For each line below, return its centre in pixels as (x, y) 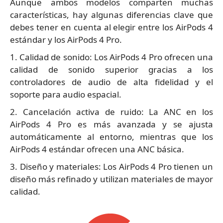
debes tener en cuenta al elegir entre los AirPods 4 (111, 27)
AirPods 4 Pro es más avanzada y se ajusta (111, 124)
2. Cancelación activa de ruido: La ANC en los (111, 112)
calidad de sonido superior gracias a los (111, 70)
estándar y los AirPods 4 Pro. (66, 40)
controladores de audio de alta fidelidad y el (111, 82)
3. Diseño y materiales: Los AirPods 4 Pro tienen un (111, 167)
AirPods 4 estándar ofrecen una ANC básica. (97, 149)
